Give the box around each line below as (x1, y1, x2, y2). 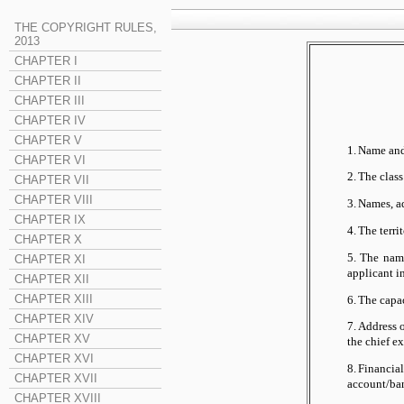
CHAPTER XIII (14, 292, 93, 306)
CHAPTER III (14, 94, 85, 107)
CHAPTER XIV (14, 312, 94, 326)
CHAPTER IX (14, 213, 86, 226)
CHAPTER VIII (14, 193, 93, 207)
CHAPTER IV (14, 114, 86, 127)
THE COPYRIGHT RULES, (14, 21, 157, 34)
